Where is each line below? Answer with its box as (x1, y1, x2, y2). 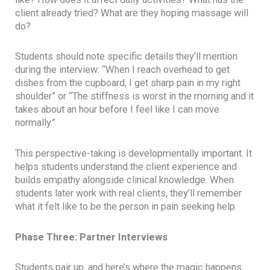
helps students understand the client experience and (15, 161, 237, 173)
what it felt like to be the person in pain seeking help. (15, 201, 237, 213)
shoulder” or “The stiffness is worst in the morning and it (15, 90, 254, 102)
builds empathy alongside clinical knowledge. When (15, 174, 234, 186)
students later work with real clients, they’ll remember (15, 187, 242, 199)
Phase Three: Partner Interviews (15, 231, 168, 243)
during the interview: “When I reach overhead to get (15, 64, 230, 76)
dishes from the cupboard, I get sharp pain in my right (15, 77, 241, 89)
